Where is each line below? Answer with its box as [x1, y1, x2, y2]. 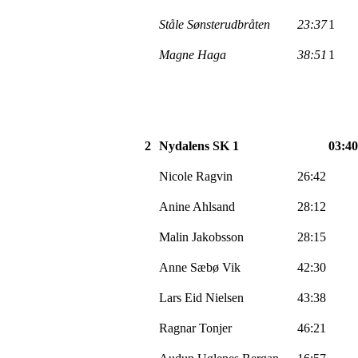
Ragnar [159, 320, 199, 335]
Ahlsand [193, 199, 235, 213]
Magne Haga [159, 47, 226, 62]
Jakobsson [192, 229, 244, 244]
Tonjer [199, 320, 232, 335]
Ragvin [196, 169, 233, 183]
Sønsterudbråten [187, 17, 270, 31]
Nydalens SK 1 [159, 138, 239, 153]
